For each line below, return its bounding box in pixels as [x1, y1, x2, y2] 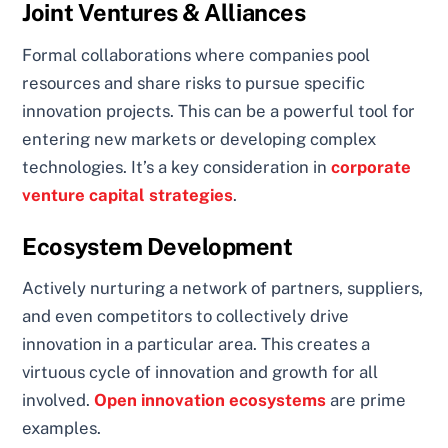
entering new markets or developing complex [22, 128, 377, 149]
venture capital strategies [22, 184, 234, 205]
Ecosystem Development [22, 232, 293, 260]
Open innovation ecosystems [94, 390, 327, 411]
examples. [22, 418, 102, 439]
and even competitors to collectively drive [22, 306, 350, 327]
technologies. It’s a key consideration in [22, 156, 332, 177]
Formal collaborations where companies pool [22, 44, 371, 65]
